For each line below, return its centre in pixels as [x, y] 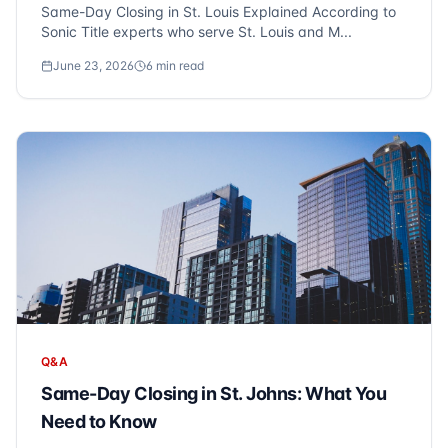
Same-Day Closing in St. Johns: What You [214, 393]
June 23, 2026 [93, 65]
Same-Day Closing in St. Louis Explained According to [218, 11]
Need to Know [99, 421]
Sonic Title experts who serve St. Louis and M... [196, 31]
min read [178, 65]
